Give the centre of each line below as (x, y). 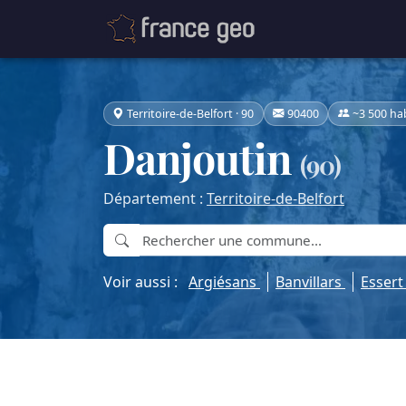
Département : (155, 199)
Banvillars (310, 282)
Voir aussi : (146, 282)
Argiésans (224, 282)
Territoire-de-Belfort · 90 (191, 113)
